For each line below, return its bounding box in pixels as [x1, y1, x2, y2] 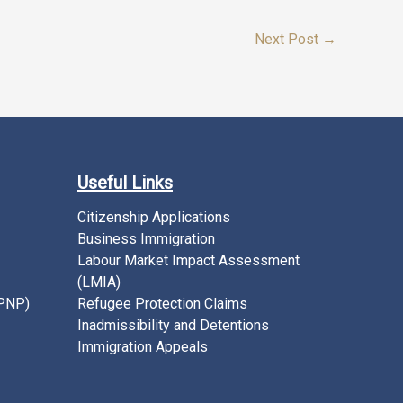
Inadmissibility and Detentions [77, 316, 269, 334]
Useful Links [77, 171, 173, 193]
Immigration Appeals [77, 337, 208, 355]
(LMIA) [77, 273, 121, 291]
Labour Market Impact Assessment [77, 251, 300, 269]
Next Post [255, 30, 322, 48]
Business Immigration [77, 229, 215, 247]
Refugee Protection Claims [77, 294, 247, 312]
